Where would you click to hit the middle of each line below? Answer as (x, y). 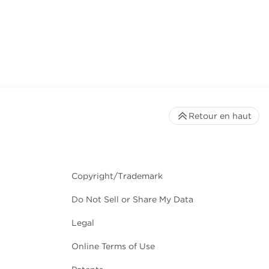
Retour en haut (220, 116)
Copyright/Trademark (117, 176)
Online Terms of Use (113, 246)
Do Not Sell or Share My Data (132, 200)
